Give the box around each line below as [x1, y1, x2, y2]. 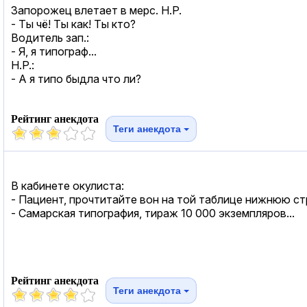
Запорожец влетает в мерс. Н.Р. [11, 3, 182, 17]
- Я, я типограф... [11, 44, 97, 58]
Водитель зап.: [11, 30, 89, 45]
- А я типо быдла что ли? [11, 71, 141, 86]
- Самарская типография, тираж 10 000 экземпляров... [11, 206, 295, 220]
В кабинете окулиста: [11, 178, 124, 193]
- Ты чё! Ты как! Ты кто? [11, 16, 136, 31]
